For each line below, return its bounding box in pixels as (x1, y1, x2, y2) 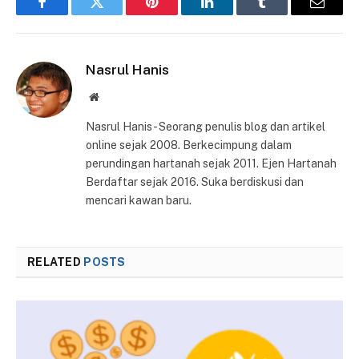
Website (98, 91, 134, 103)
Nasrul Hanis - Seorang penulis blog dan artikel (86, 120, 325, 134)
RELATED (27, 256, 84, 269)
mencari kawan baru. (86, 194, 192, 208)
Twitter (95, 6, 138, 22)
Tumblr (260, 6, 304, 22)
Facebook (40, 6, 97, 22)
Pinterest (151, 6, 202, 22)
